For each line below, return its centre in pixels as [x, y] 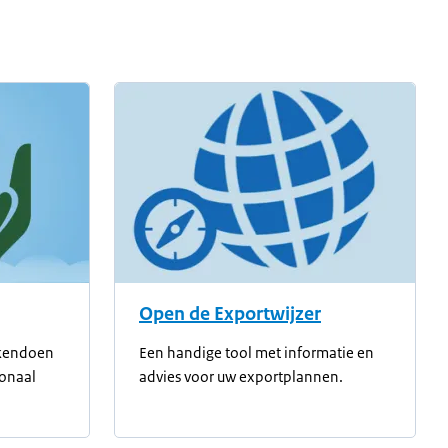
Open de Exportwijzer [230, 314]
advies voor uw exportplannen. [241, 376]
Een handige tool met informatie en [256, 352]
